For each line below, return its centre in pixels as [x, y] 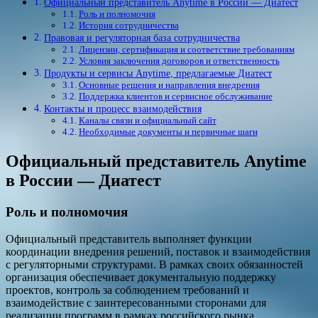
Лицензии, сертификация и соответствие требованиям [186, 49]
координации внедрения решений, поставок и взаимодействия [158, 252]
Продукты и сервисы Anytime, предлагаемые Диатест [158, 73]
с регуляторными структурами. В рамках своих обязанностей [154, 265]
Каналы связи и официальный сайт [147, 120]
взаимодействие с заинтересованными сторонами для [136, 303]
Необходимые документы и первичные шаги [168, 131]
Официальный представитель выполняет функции [129, 239]
